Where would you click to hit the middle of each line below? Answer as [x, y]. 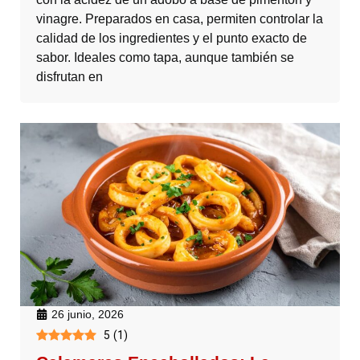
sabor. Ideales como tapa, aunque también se [165, 58]
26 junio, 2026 [88, 314]
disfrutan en [70, 77]
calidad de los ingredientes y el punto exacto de [172, 39]
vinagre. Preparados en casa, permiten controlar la [180, 19]
